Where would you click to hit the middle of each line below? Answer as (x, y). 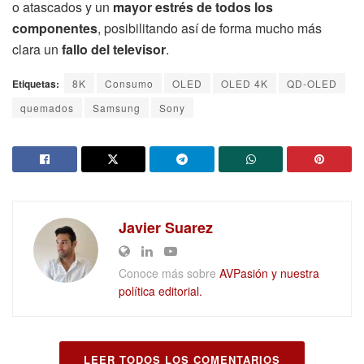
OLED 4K (245, 83)
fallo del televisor (114, 49)
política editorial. (160, 290)
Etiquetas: (36, 83)
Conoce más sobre (169, 273)
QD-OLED (312, 83)
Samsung (117, 107)
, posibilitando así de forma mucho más (210, 28)
